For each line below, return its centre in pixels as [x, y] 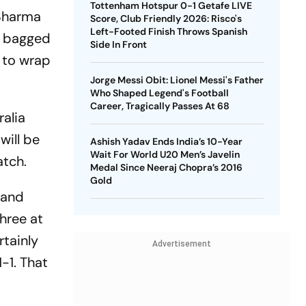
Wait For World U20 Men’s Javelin [165, 154]
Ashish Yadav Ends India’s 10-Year [166, 141]
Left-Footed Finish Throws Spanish [168, 31]
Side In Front [118, 44]
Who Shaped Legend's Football [159, 93]
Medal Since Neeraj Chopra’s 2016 [166, 167]
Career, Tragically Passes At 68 [159, 106]
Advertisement [181, 244]
